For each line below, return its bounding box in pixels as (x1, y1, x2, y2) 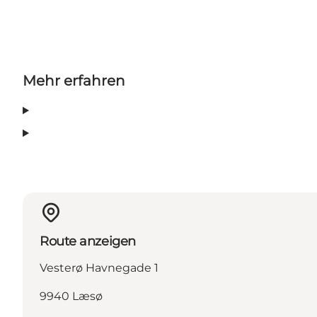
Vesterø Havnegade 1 (40, 261, 158, 275)
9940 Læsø (40, 289, 103, 304)
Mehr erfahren (23, 72, 125, 90)
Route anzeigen (40, 234, 136, 250)
